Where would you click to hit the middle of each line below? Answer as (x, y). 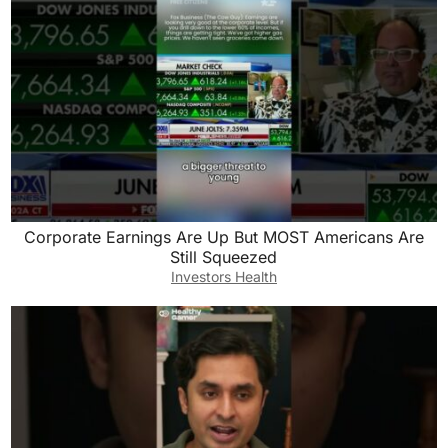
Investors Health (223, 277)
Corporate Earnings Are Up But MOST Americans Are (223, 237)
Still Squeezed (224, 257)
